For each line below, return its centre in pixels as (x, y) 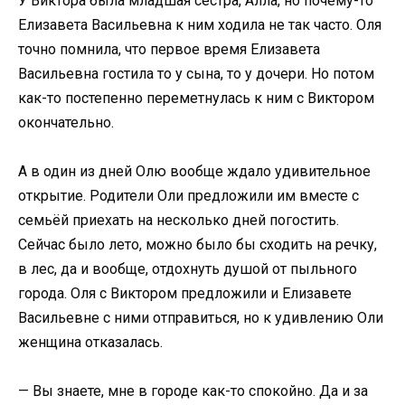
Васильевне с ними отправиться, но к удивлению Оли (201, 317)
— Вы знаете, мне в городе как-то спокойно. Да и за (193, 391)
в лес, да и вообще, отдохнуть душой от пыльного (188, 268)
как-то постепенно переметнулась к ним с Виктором (196, 98)
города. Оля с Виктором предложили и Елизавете (185, 293)
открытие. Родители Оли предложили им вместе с (188, 195)
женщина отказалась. (90, 342)
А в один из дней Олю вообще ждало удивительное (194, 171)
